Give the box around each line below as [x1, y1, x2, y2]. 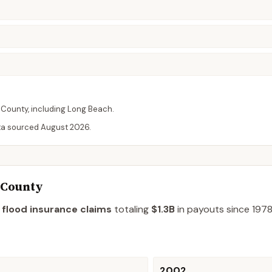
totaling [114, 203, 151, 216]
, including [28, 104, 67, 114]
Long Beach [67, 104, 112, 114]
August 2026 [41, 122, 89, 132]
